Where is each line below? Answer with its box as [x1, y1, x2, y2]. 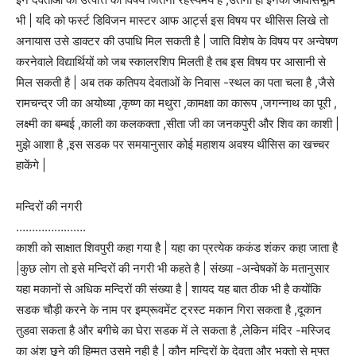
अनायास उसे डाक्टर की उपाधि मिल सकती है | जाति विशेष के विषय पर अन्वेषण [16, 33, 338, 49]
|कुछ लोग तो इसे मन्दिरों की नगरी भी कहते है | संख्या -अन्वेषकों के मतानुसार [16, 261, 330, 277]
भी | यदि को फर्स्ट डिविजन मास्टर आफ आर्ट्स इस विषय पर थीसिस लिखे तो [16, 13, 328, 29]
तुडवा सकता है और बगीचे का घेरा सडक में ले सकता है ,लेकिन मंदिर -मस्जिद [16, 323, 331, 339]
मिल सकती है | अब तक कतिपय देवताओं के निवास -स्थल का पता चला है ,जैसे [16, 75, 335, 91]
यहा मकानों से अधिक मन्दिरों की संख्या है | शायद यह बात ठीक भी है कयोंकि [16, 281, 321, 297]
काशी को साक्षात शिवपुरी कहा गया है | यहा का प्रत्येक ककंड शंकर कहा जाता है [16, 240, 338, 256]
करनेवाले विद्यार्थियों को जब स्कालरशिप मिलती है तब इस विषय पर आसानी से [16, 54, 326, 70]
